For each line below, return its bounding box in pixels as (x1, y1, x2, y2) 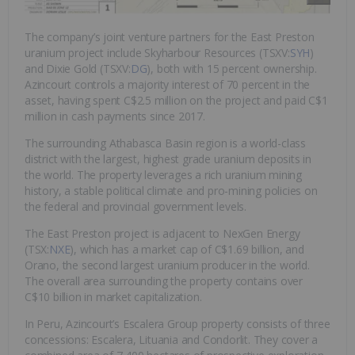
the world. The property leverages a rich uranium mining (25, 166, 302, 182)
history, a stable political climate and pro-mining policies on (25, 182, 318, 198)
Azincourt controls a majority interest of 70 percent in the (25, 76, 311, 92)
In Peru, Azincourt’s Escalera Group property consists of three (25, 315, 330, 331)
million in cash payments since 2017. (25, 108, 205, 124)
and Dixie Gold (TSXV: (25, 60, 131, 76)
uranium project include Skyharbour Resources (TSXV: (25, 44, 290, 60)
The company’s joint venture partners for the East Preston (25, 29, 315, 44)
